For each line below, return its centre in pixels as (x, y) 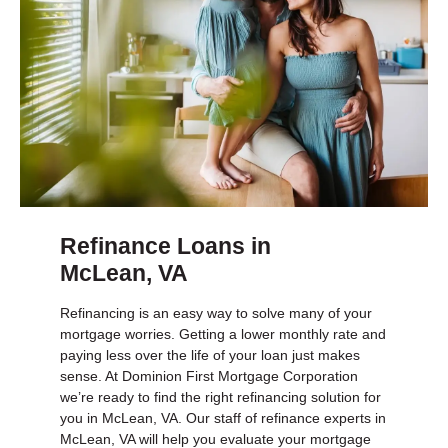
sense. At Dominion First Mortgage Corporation (209, 376)
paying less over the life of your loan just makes (210, 355)
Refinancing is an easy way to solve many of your (216, 313)
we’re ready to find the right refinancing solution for (220, 397)
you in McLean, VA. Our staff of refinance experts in (223, 418)
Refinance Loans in (165, 246)
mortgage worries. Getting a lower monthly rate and (223, 334)
